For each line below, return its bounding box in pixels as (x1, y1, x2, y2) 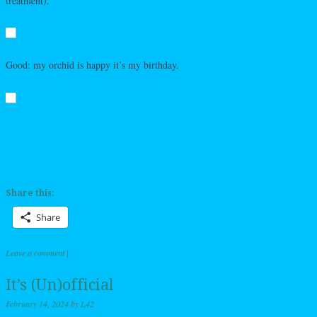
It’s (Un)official (6, 275, 114, 294)
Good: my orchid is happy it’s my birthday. (6, 58, 179, 72)
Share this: (6, 188, 54, 198)
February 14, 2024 (6, 297, 69, 309)
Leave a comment (6, 246, 64, 258)
